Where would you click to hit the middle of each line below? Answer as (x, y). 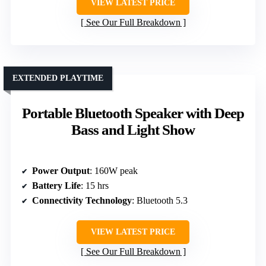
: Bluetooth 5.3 (160, 200)
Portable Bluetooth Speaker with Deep (133, 113)
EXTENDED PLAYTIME (58, 78)
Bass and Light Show (133, 129)
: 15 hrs (95, 185)
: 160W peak (114, 170)
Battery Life (56, 185)
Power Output (61, 170)
